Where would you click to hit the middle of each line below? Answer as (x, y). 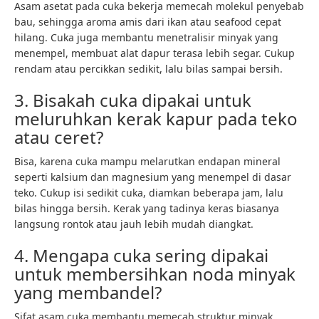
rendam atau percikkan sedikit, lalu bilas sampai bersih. (148, 69)
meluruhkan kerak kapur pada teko (156, 119)
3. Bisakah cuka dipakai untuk (133, 100)
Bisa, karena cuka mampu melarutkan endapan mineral (147, 162)
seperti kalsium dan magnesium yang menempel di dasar (153, 177)
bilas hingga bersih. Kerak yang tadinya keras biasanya (147, 209)
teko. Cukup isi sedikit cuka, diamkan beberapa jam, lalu (149, 193)
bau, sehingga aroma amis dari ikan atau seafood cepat (148, 22)
